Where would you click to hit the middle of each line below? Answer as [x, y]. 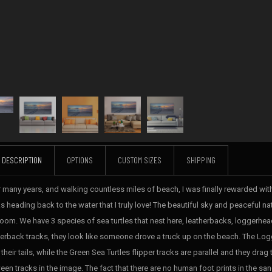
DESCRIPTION [22, 160]
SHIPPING [201, 160]
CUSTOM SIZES [140, 160]
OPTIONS [80, 160]
